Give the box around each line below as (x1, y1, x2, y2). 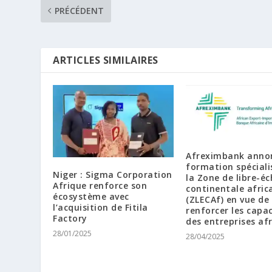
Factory (53, 212, 87, 224)
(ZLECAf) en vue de (186, 193, 269, 205)
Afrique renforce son (53, 179, 148, 191)
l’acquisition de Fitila (53, 201, 148, 213)
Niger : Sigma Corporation (53, 168, 172, 180)
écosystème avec (53, 190, 129, 202)
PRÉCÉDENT (55, 4, 104, 16)
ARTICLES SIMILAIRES (53, 53, 158, 67)
